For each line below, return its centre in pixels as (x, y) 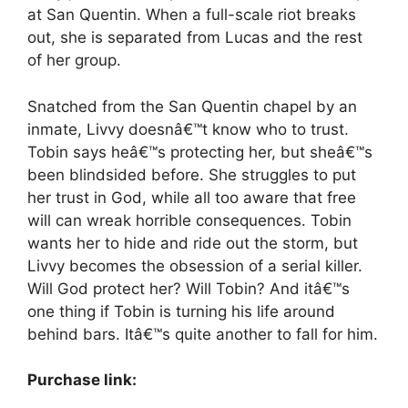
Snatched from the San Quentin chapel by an (192, 106)
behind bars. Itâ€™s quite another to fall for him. (203, 334)
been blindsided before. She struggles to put (192, 174)
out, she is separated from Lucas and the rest (195, 38)
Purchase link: (82, 380)
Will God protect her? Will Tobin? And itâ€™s (189, 288)
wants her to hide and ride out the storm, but (193, 243)
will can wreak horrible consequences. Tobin (189, 220)
